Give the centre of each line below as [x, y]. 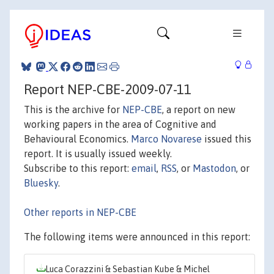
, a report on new [199, 109]
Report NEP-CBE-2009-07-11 [108, 89]
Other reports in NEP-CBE [80, 212]
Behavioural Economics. [77, 139]
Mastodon [214, 168]
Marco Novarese [166, 139]
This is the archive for [73, 109]
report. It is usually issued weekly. [98, 153]
